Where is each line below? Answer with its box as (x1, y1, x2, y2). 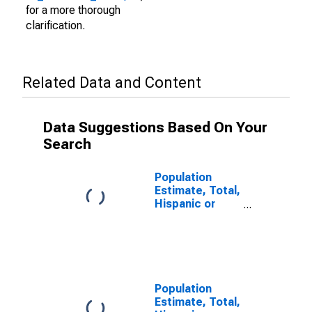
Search (43, 136, 91, 153)
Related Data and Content (22, 74, 201, 91)
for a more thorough (26, 3, 120, 17)
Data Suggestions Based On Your (43, 119, 267, 136)
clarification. (26, 19, 85, 32)
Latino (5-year (155, 210, 229, 224)
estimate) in (155, 224, 219, 237)
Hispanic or (155, 197, 215, 210)
